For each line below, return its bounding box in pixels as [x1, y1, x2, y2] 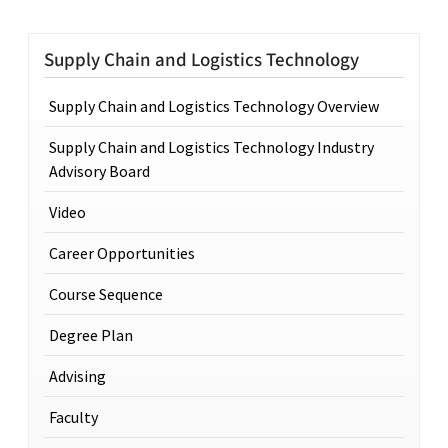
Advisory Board [49, 161, 150, 181]
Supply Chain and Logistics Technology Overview [49, 96, 379, 116]
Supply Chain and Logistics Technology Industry [49, 137, 374, 157]
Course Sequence [49, 284, 163, 304]
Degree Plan [49, 325, 133, 345]
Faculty [49, 407, 98, 427]
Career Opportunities [49, 243, 195, 263]
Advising [49, 366, 106, 386]
